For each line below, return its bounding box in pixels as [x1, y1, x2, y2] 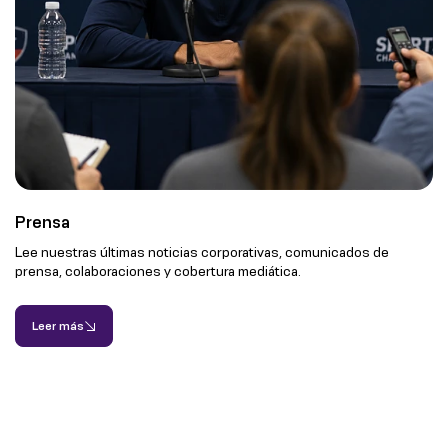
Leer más [32, 319, 84, 334]
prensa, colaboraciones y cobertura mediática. [15, 263, 301, 280]
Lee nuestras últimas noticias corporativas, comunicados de [15, 244, 389, 261]
